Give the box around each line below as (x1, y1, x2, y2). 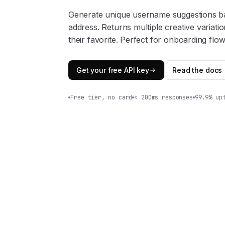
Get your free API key (76, 66, 150, 74)
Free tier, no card (70, 93, 133, 101)
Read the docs (172, 66, 222, 74)
